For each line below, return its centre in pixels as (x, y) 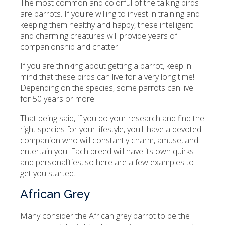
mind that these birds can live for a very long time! (108, 77)
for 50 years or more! (58, 99)
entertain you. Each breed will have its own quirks (107, 151)
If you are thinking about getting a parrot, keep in (106, 66)
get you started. (49, 174)
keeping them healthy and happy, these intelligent (106, 25)
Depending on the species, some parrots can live (107, 88)
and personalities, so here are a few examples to (107, 162)
